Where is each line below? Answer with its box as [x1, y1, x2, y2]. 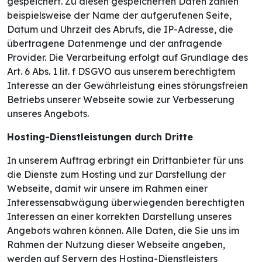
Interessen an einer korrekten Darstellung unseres [7, 211, 232, 223]
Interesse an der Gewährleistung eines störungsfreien [7, 80, 248, 92]
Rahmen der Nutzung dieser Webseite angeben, [7, 239, 225, 251]
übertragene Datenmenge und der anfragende [7, 37, 222, 50]
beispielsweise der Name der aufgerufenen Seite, [7, 9, 232, 22]
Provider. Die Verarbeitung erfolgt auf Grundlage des [7, 51, 248, 64]
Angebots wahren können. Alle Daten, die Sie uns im [7, 225, 239, 237]
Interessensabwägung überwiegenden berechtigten [7, 196, 244, 209]
